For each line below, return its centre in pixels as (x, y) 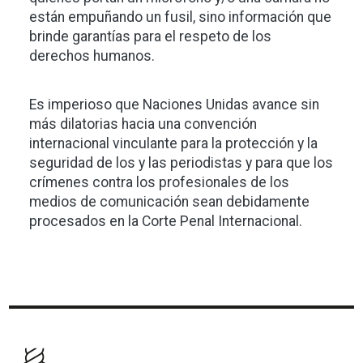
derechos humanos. (92, 56)
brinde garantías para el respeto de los (150, 37)
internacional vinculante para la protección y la (173, 144)
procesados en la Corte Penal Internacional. (166, 222)
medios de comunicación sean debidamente (169, 202)
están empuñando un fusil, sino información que (180, 17)
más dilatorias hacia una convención (143, 124)
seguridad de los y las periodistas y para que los (181, 163)
